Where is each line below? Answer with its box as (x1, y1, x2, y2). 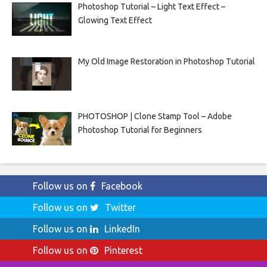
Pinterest (104, 245, 142, 256)
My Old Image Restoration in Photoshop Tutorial (77, 56, 255, 66)
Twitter (105, 202, 136, 213)
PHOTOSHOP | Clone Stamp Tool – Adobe (77, 111, 232, 121)
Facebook (101, 181, 142, 192)
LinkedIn (104, 223, 140, 235)
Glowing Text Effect (77, 15, 152, 25)
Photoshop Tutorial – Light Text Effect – (77, 1, 225, 11)
